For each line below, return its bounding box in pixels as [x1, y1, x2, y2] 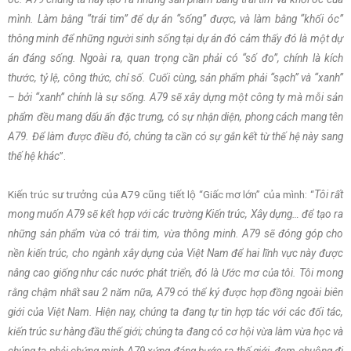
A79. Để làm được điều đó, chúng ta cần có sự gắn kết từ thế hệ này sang [8, 130, 343, 143]
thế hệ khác [8, 150, 60, 163]
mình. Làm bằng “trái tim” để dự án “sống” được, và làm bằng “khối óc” [8, 13, 343, 26]
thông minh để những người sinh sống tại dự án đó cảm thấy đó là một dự [8, 32, 343, 45]
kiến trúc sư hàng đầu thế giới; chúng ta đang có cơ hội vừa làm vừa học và [8, 325, 343, 338]
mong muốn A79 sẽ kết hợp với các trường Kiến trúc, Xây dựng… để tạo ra [8, 208, 343, 221]
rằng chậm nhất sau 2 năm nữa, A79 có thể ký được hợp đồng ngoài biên [8, 286, 343, 299]
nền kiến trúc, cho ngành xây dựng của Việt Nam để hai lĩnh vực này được [8, 247, 343, 260]
